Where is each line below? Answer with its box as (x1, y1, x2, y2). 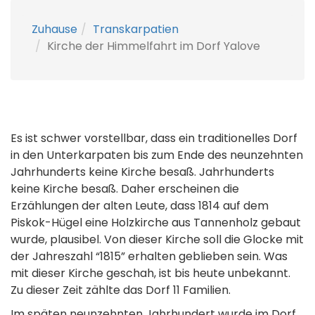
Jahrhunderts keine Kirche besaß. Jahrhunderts (11, 164, 274, 180)
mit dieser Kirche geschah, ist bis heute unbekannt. (11, 265, 290, 281)
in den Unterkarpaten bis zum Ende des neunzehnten (11, 147, 303, 163)
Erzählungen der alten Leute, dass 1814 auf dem (11, 198, 269, 214)
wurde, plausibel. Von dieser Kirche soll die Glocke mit (11, 231, 304, 247)
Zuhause (32, 21, 77, 37)
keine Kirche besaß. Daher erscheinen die (11, 181, 239, 197)
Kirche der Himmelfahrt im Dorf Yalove (47, 38, 260, 54)
